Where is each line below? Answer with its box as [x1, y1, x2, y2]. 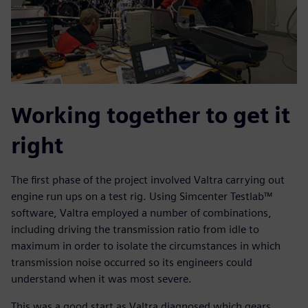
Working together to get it [11, 102, 290, 129]
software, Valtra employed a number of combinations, [11, 206, 272, 220]
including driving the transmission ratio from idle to [11, 223, 259, 236]
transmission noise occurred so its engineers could [11, 256, 252, 269]
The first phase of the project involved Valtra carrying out [11, 173, 285, 187]
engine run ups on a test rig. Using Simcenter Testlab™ [11, 190, 272, 203]
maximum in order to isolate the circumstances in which [11, 239, 280, 253]
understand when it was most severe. [11, 272, 192, 286]
